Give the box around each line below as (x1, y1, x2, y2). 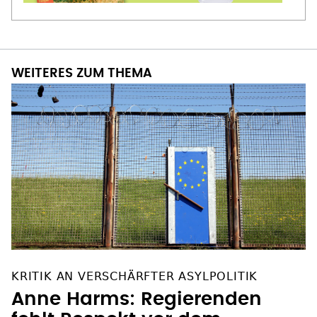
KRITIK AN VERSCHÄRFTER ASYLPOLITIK (11, 269, 258, 283)
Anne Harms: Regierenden (11, 289, 262, 309)
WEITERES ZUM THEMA (11, 67, 152, 81)
